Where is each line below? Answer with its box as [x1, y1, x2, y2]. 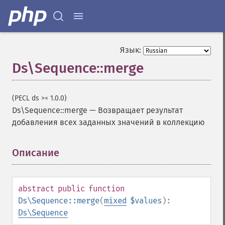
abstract [18, 184, 54, 193]
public [58, 184, 85, 193]
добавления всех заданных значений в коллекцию [12, 118, 204, 127]
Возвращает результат [98, 105, 183, 115]
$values [130, 196, 162, 205]
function [88, 184, 125, 193]
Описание [12, 147, 59, 159]
